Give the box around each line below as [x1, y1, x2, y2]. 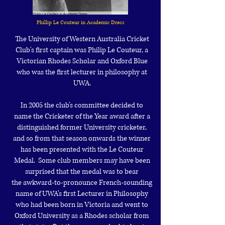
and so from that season [13, 134, 88, 143]
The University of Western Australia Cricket [15, 34, 149, 44]
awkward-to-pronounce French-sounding [23, 178, 152, 187]
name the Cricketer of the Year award [14, 111, 131, 121]
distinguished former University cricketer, [17, 123, 147, 132]
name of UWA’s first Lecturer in [16, 189, 114, 198]
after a [130, 111, 150, 121]
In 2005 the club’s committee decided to [21, 100, 143, 110]
